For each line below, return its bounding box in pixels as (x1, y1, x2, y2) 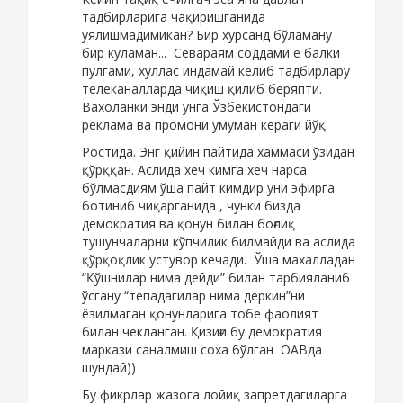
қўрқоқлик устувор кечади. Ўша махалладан (82, 251, 355, 269)
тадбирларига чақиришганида (82, 8, 265, 26)
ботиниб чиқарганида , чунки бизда (82, 197, 300, 215)
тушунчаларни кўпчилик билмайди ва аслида (82, 233, 355, 251)
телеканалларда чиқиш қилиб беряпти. (82, 80, 322, 98)
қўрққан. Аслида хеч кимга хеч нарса (82, 161, 307, 179)
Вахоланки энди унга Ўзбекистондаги (82, 98, 311, 116)
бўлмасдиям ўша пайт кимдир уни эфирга (82, 179, 335, 197)
